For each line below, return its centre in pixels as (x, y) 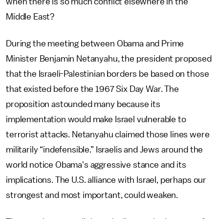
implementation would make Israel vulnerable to (96, 119)
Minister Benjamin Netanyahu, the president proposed (109, 59)
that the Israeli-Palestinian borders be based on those (108, 74)
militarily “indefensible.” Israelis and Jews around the (105, 150)
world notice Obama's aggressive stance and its (96, 165)
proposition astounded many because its (83, 104)
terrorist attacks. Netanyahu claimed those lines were (108, 134)
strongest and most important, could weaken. (92, 195)
